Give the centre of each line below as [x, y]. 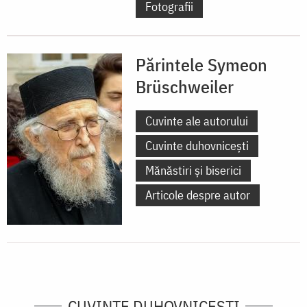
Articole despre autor [198, 195]
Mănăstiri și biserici [193, 170]
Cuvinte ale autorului [197, 121]
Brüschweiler [185, 86]
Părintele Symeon [201, 64]
